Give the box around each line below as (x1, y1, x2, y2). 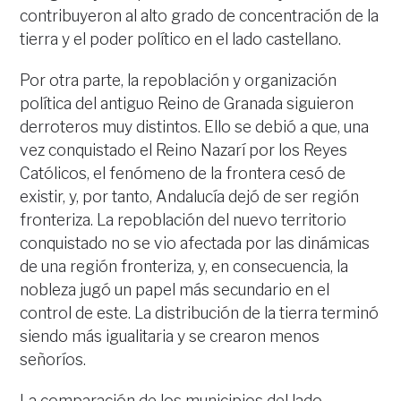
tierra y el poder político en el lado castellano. (20, 29, 342, 48)
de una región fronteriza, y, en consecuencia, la (20, 256, 349, 276)
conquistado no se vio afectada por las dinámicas (20, 233, 371, 252)
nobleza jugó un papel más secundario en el (20, 279, 330, 299)
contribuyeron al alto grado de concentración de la (20, 5, 380, 25)
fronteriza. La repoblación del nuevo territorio (20, 209, 347, 229)
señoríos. (20, 349, 87, 369)
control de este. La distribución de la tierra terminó (20, 303, 380, 322)
